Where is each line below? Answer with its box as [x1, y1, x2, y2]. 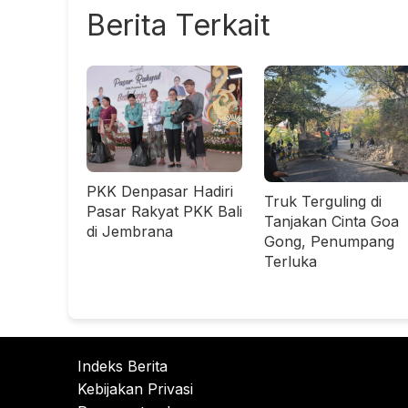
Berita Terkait [87, 6, 270, 43]
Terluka [264, 251, 317, 270]
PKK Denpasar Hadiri [87, 182, 233, 201]
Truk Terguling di [264, 191, 382, 210]
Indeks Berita [77, 356, 168, 375]
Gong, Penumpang [264, 231, 394, 250]
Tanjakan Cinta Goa [264, 211, 399, 230]
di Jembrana [87, 222, 173, 241]
